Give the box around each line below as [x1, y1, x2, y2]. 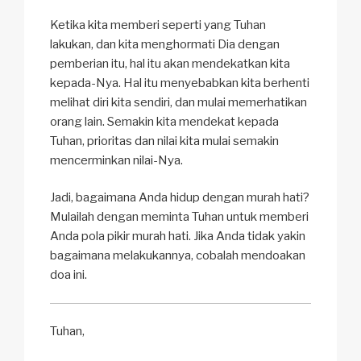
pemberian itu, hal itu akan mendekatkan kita [50, 56, 290, 71]
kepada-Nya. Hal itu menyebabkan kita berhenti [50, 75, 309, 90]
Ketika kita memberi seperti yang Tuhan [50, 17, 266, 32]
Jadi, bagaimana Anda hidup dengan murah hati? [50, 190, 309, 205]
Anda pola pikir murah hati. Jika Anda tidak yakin [50, 229, 305, 244]
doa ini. [50, 268, 87, 283]
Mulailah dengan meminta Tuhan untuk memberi [50, 210, 309, 225]
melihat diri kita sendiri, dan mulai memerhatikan [50, 94, 307, 110]
